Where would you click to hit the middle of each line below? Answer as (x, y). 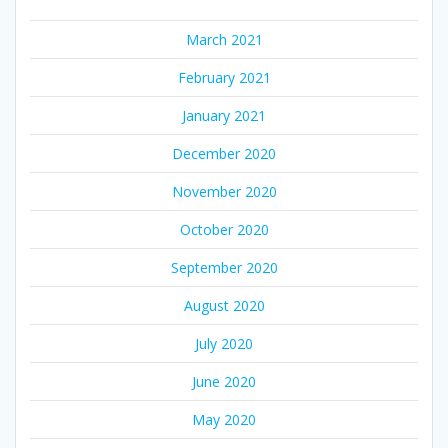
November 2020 (224, 192)
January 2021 (224, 116)
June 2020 (224, 382)
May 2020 (224, 420)
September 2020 (224, 268)
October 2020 (224, 230)
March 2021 (224, 40)
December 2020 (224, 154)
